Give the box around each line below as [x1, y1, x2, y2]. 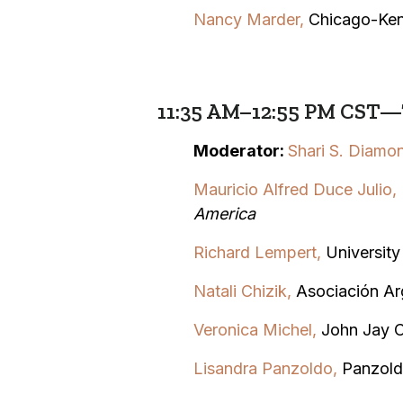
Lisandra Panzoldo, [193, 358, 337, 378]
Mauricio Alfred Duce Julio [193, 179, 392, 199]
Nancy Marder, [193, 9, 309, 29]
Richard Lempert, [193, 242, 321, 262]
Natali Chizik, [193, 281, 296, 300]
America [193, 203, 255, 223]
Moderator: [193, 140, 288, 160]
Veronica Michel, [193, 319, 321, 339]
